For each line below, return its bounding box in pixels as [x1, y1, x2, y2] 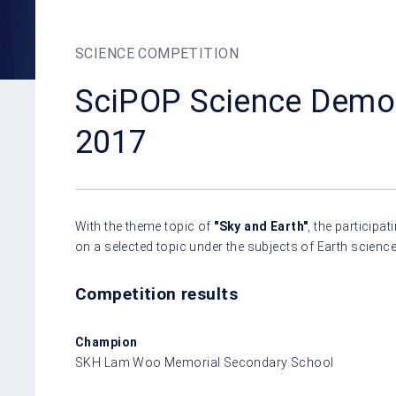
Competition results [75, 283, 238, 304]
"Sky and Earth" [214, 218, 308, 233]
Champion [75, 334, 138, 349]
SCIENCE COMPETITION [75, 44, 239, 62]
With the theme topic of [75, 218, 215, 233]
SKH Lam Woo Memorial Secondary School [75, 354, 334, 369]
